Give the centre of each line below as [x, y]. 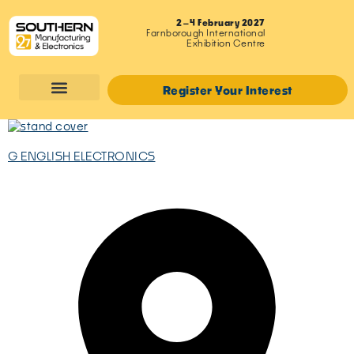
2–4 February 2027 [221, 23]
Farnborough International [206, 33]
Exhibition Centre [226, 43]
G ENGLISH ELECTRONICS [82, 155]
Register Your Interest [227, 90]
